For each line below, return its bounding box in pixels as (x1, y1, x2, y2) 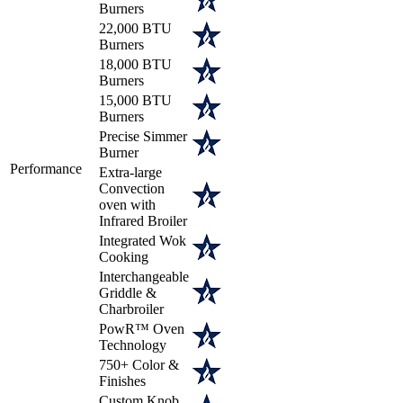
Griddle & (99, 284, 157, 300)
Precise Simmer (99, 128, 187, 144)
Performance (10, 160, 82, 176)
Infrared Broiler (99, 212, 187, 228)
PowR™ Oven (99, 320, 184, 336)
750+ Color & (99, 356, 179, 372)
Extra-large (99, 164, 162, 180)
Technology (99, 336, 166, 353)
